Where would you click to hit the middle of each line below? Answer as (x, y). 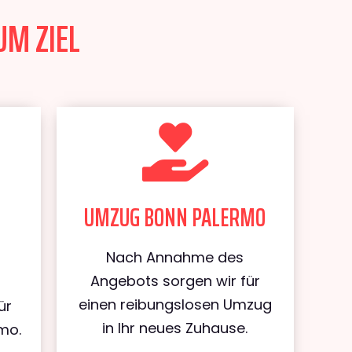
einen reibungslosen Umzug (175, 304)
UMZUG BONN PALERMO (175, 218)
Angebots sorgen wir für (175, 281)
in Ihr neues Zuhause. (175, 328)
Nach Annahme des (175, 257)
